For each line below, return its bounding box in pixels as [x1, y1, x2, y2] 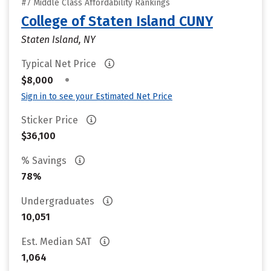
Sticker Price [21, 114, 80, 126]
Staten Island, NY [21, 34, 96, 45]
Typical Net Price [21, 58, 99, 70]
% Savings [21, 155, 69, 166]
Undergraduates [21, 195, 97, 207]
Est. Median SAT [21, 236, 94, 247]
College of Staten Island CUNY [21, 13, 213, 30]
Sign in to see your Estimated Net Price [21, 91, 172, 102]
